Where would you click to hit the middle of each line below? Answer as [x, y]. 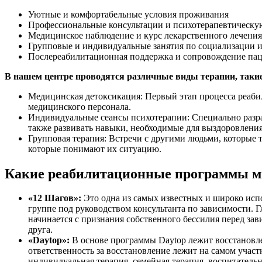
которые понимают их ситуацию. [95, 149]
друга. [40, 230]
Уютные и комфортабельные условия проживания [128, 14]
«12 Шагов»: [55, 198]
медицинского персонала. [80, 106]
